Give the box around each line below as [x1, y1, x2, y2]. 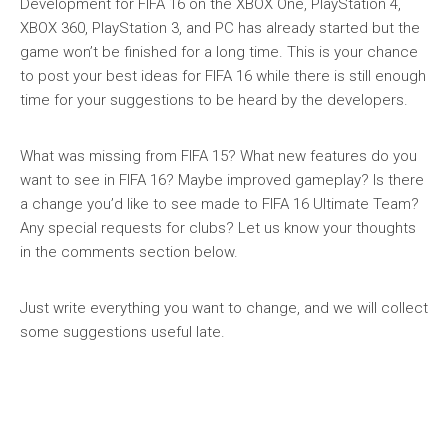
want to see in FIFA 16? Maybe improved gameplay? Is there [20, 171, 424, 189]
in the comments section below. [20, 243, 238, 261]
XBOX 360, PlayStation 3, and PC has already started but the [20, 19, 420, 37]
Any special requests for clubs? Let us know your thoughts [20, 219, 416, 237]
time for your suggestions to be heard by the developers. [20, 91, 408, 109]
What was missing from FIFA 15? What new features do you [20, 147, 417, 165]
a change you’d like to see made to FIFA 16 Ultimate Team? [20, 195, 419, 213]
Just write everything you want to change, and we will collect [20, 299, 428, 317]
